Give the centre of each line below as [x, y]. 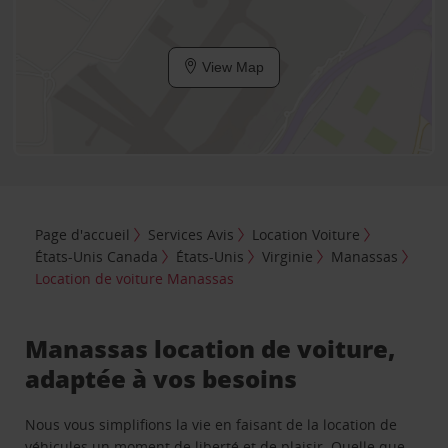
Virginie [288, 256]
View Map [231, 67]
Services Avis [191, 234]
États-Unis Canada [97, 256]
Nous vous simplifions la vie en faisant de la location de [211, 424]
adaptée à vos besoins [161, 378]
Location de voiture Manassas [135, 278]
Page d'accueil [83, 234]
